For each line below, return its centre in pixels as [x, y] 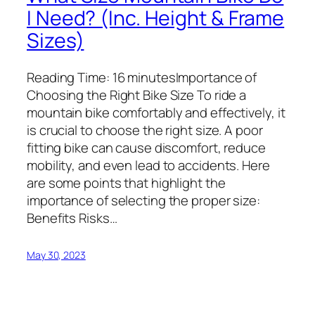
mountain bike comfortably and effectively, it [156, 112]
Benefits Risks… [72, 218]
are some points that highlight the [126, 182]
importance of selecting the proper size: [143, 200]
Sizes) [56, 40]
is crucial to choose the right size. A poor [145, 130]
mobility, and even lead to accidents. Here [148, 165]
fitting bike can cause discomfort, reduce [146, 147]
